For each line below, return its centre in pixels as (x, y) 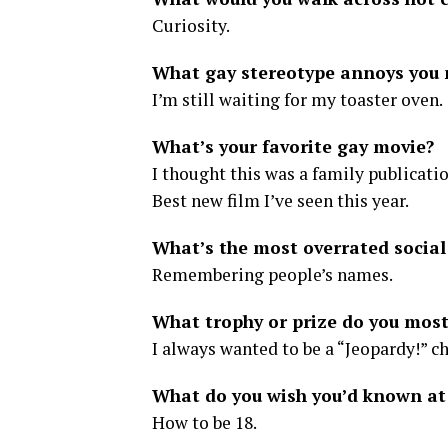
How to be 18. (204, 422)
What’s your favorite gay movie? (293, 146)
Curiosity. (191, 25)
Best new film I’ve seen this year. (280, 200)
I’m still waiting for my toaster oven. (297, 99)
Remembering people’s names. (272, 274)
